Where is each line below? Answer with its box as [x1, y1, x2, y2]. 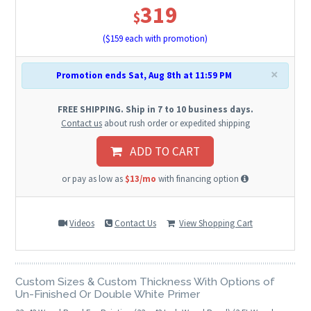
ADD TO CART [121, 144, 201, 160]
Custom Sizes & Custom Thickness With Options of [15, 274, 276, 288]
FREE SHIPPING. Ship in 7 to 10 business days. [57, 103, 253, 116]
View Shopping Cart [178, 217, 253, 230]
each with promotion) [123, 33, 208, 45]
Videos [69, 217, 94, 230]
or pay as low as [62, 172, 126, 185]
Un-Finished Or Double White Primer [15, 287, 201, 301]
